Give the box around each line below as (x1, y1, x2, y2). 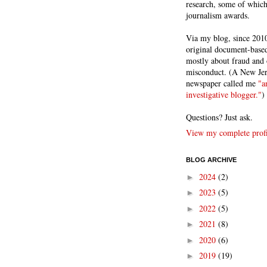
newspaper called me (186, 77, 258, 89)
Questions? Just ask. (186, 111, 253, 123)
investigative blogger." (186, 89, 262, 100)
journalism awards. (186, 10, 250, 21)
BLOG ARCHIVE (186, 156, 237, 163)
